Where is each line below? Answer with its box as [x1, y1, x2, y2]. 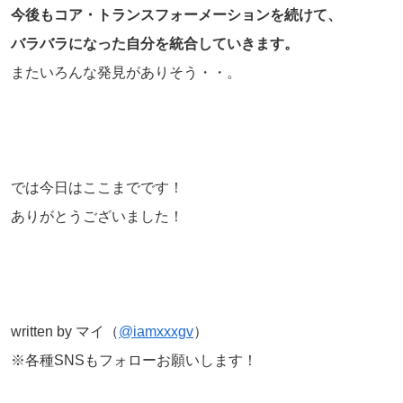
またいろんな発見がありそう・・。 [11, 65, 241, 81]
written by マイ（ [11, 324, 119, 340]
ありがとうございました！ [11, 209, 184, 225]
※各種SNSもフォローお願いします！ [11, 353, 257, 369]
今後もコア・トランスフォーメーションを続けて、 [11, 7, 342, 23]
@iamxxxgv [119, 324, 193, 340]
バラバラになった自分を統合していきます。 [11, 36, 299, 52]
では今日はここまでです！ [11, 180, 184, 196]
